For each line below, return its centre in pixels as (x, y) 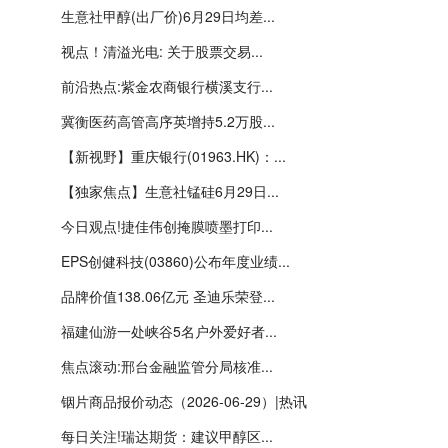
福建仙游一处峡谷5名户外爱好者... (169, 331)
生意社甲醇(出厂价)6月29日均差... (168, 16)
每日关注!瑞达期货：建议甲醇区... (167, 436)
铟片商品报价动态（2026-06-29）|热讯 (184, 401)
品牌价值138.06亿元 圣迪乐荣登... (168, 296)
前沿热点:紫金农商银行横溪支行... (167, 86)
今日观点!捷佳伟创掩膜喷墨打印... (167, 226)
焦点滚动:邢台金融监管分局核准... (167, 366)
